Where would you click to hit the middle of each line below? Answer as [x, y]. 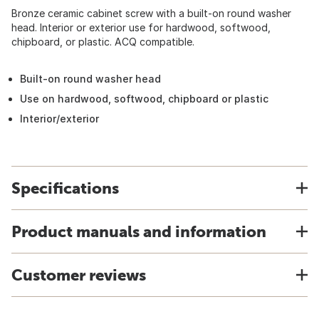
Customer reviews [79, 275]
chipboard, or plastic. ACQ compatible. [103, 42]
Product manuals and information [139, 231]
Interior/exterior [59, 119]
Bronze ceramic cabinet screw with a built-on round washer [151, 13]
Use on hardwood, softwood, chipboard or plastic [144, 99]
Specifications [65, 188]
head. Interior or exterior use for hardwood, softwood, [141, 27]
